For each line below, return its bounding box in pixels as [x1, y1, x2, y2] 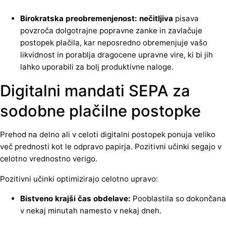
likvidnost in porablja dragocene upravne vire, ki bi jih [20, 50, 213, 60]
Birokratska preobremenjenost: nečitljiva [20, 14, 175, 24]
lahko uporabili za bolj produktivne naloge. [20, 62, 174, 72]
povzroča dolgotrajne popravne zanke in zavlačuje [20, 26, 202, 36]
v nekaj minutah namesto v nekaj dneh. [20, 205, 161, 215]
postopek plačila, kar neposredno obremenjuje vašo [20, 38, 207, 48]
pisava [175, 14, 199, 24]
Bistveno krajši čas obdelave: [20, 193, 131, 203]
